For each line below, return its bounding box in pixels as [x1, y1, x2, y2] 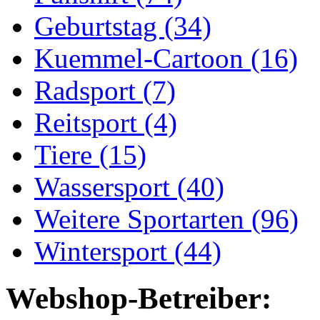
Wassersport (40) [34, 171, 224, 202]
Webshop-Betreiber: [6, 281, 271, 316]
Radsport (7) [34, 74, 176, 106]
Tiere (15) [34, 139, 146, 170]
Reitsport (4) [34, 106, 177, 138]
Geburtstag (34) [34, 10, 211, 41]
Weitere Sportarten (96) [34, 203, 299, 234]
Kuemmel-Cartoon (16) [34, 42, 298, 74]
